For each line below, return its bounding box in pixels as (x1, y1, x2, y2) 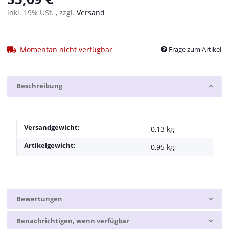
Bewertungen (16, 194, 62, 203)
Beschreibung (16, 81, 62, 91)
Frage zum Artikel (169, 44, 221, 54)
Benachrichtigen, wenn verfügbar (16, 216, 129, 226)
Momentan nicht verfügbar (20, 44, 112, 54)
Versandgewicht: (24, 123, 80, 132)
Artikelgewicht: (24, 141, 76, 150)
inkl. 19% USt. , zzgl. (7, 8, 77, 18)
